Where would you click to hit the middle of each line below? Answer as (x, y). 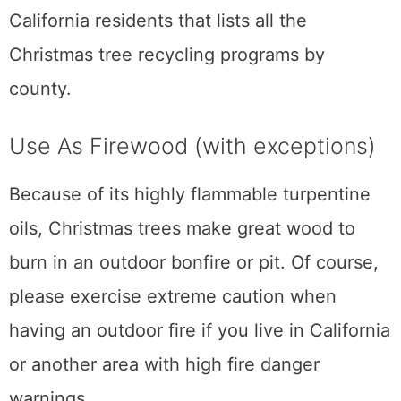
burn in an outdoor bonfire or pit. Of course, (194, 263)
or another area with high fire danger (164, 365)
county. (40, 89)
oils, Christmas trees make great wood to (182, 229)
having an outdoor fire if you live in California (200, 331)
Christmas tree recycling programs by (167, 55)
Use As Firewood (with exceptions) (192, 146)
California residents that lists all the (158, 21)
